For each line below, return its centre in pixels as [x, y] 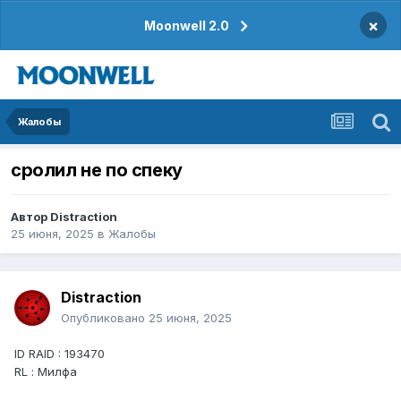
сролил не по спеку [97, 171]
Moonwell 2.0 [187, 26]
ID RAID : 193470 [60, 354]
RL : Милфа [46, 372]
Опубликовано [105, 318]
